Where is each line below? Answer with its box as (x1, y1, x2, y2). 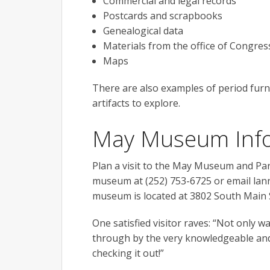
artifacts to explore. (92, 96, 180, 110)
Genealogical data (102, 24, 183, 37)
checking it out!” (92, 246, 164, 260)
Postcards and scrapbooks (102, 8, 222, 22)
